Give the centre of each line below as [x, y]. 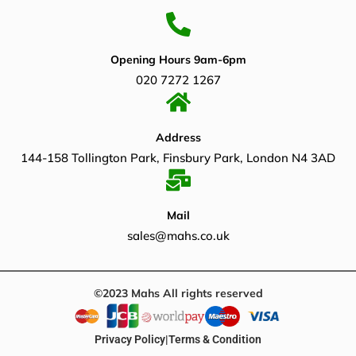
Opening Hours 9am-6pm [178, 59]
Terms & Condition [215, 339]
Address [178, 137]
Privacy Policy [130, 339]
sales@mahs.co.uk [178, 235]
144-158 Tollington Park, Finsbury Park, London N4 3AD [178, 157]
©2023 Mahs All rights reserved [178, 293]
